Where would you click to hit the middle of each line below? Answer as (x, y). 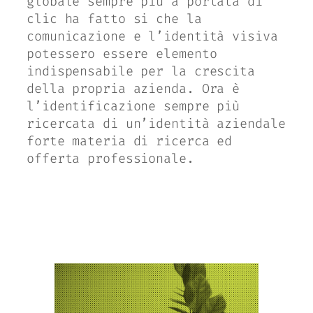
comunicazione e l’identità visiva (152, 37)
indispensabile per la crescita (141, 72)
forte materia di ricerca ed (130, 141)
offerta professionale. (110, 159)
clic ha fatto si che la (114, 19)
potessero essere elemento (122, 54)
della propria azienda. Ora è (133, 89)
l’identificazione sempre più (133, 107)
